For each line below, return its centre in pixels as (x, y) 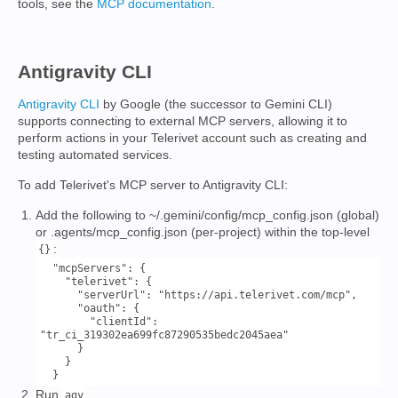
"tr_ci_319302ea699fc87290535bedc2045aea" (164, 335)
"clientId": (65, 322)
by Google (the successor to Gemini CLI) (216, 104)
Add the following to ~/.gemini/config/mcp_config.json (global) (207, 215)
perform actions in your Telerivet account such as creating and (192, 138)
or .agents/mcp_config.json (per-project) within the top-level (203, 232)
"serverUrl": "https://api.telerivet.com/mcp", (59, 295)
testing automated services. (95, 155)
